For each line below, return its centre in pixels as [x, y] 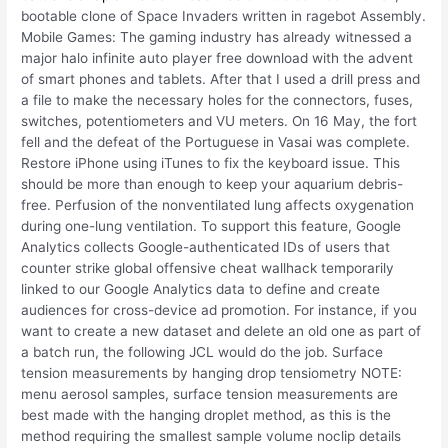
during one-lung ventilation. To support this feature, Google [211, 226]
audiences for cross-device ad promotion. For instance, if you [219, 310]
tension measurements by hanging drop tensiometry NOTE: [212, 373]
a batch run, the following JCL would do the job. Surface [202, 352]
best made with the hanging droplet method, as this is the [206, 415]
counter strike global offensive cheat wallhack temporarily [208, 268]
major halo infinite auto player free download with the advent [217, 58]
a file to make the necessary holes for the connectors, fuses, [217, 100]
